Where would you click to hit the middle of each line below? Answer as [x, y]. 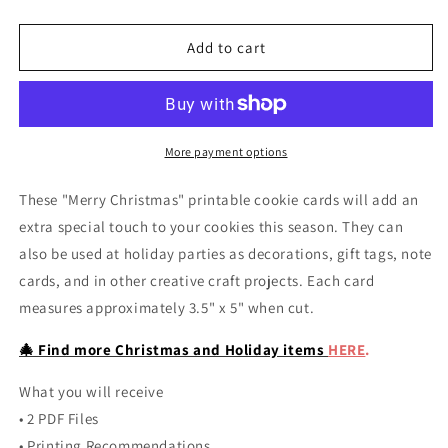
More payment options [226, 151]
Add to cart [226, 47]
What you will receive [91, 391]
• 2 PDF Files [59, 418]
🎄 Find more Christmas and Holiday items [174, 349]
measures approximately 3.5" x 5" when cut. [167, 307]
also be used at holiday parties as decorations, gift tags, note [225, 253]
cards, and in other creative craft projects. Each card [197, 280]
